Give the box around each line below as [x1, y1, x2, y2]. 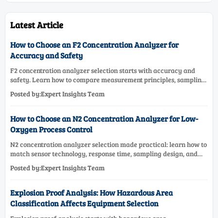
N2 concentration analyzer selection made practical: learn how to [10, 140, 207, 149]
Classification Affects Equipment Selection [10, 198, 159, 209]
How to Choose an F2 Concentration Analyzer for [10, 39, 179, 50]
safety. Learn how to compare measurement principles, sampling [10, 74, 206, 84]
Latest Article [10, 18, 63, 31]
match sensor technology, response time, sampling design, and [10, 149, 198, 159]
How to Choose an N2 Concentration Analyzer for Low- [10, 113, 199, 124]
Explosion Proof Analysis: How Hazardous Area [10, 187, 173, 198]
